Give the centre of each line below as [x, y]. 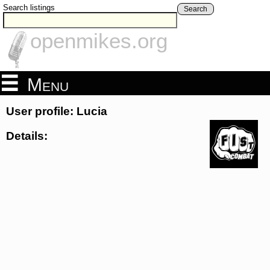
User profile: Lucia [57, 111]
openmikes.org [99, 41]
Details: [27, 136]
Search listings [29, 8]
